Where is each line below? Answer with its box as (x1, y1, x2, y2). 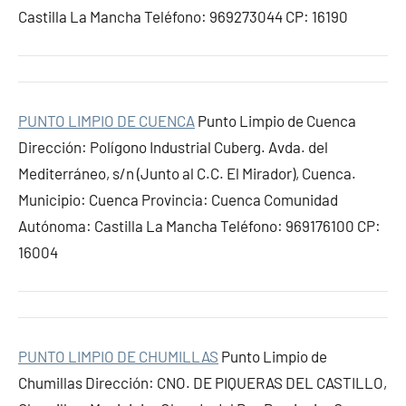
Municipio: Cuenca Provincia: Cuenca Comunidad (18, 190, 338, 208)
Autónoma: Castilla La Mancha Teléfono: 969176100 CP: (18, 217, 381, 235)
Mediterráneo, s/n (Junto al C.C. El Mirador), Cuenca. (18, 164, 356, 182)
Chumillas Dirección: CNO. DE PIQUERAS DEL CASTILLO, (18, 373, 387, 391)
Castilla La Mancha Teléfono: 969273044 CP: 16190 (18, 7, 348, 25)
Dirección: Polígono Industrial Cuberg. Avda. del (18, 138, 328, 156)
